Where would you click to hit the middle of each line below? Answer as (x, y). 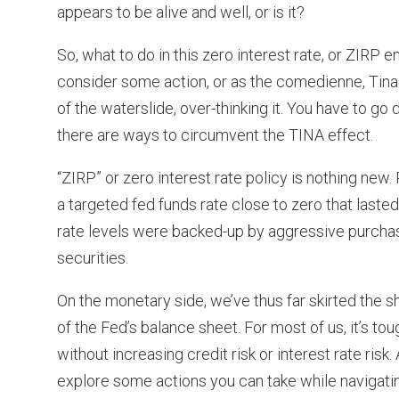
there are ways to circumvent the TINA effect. (215, 134)
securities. (93, 257)
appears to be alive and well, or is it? (181, 12)
